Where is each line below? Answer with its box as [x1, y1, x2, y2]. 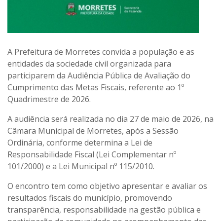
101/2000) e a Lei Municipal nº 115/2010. [7, 160, 154, 172]
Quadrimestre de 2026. [7, 93, 91, 105]
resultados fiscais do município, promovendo [7, 192, 172, 203]
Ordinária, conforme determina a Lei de [7, 137, 152, 148]
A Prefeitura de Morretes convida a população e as [7, 46, 194, 57]
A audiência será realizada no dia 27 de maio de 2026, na [7, 113, 214, 124]
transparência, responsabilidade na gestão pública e [7, 204, 201, 215]
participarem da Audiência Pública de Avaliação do [7, 70, 190, 81]
